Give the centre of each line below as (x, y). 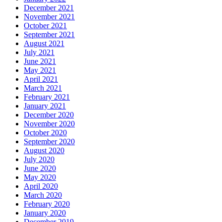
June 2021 (40, 61)
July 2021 (39, 53)
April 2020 (41, 186)
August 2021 (44, 44)
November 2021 (49, 17)
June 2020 (40, 168)
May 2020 (40, 177)
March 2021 (43, 88)
